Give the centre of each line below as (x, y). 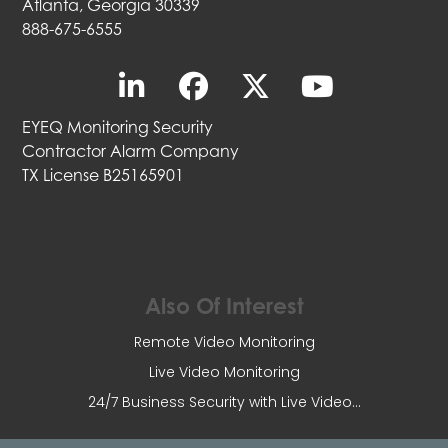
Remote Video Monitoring (224, 342)
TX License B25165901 (103, 175)
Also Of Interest (224, 306)
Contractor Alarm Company (131, 151)
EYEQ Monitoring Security (118, 127)
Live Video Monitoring (224, 372)
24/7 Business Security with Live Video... (224, 402)
